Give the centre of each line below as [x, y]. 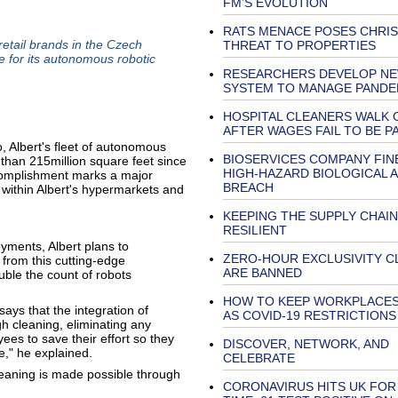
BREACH [248, 187]
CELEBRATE [259, 358]
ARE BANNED [262, 273]
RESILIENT [255, 230]
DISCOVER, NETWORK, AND [306, 344]
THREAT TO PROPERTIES [299, 45]
